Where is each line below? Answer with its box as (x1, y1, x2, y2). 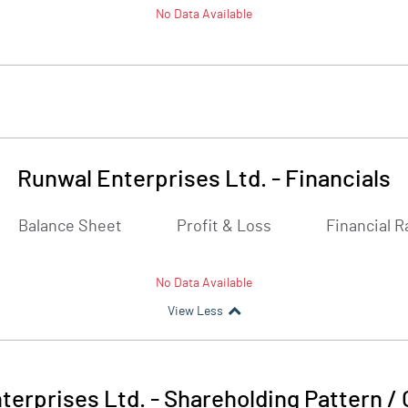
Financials (285, 168, 391, 191)
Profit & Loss (177, 219, 271, 235)
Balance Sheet (18, 219, 122, 235)
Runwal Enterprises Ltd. (17, 168, 267, 191)
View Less (167, 305, 223, 318)
